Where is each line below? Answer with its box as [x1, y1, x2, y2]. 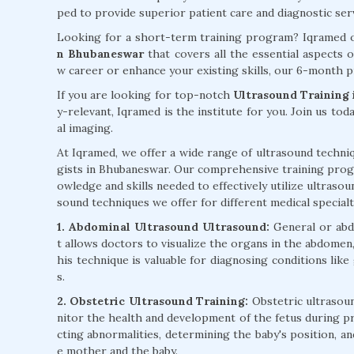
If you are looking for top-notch [57, 88, 233, 103]
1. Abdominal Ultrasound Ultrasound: [57, 220, 273, 235]
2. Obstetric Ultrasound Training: [57, 294, 249, 309]
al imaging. [57, 121, 113, 136]
